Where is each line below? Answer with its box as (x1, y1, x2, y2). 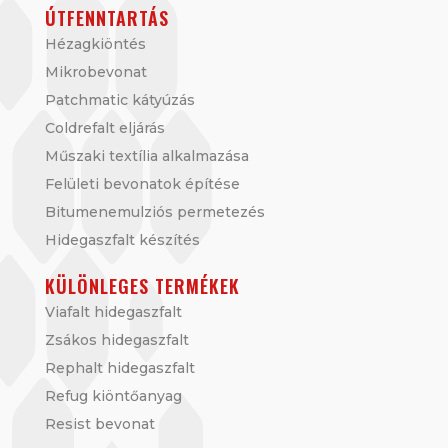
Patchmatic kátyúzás (44, 91, 195, 110)
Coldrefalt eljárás (44, 119, 165, 138)
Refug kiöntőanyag (44, 387, 182, 406)
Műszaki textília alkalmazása (44, 147, 249, 166)
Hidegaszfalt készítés (44, 231, 200, 250)
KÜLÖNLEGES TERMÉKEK (44, 273, 240, 300)
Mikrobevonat (44, 63, 147, 82)
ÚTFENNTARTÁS (44, 5, 169, 32)
